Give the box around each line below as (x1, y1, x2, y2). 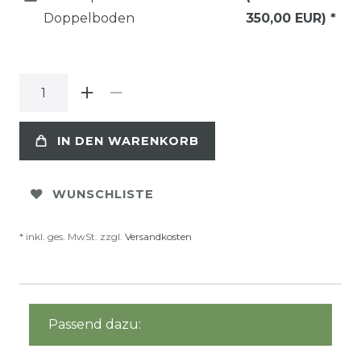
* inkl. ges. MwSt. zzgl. (19, 230, 125, 243)
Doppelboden (44, 10, 135, 27)
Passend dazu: (48, 317, 141, 333)
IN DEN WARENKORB (57, 133, 199, 148)
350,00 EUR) (245, 10, 330, 27)
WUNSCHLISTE (52, 186, 154, 201)
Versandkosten (125, 230, 192, 243)
